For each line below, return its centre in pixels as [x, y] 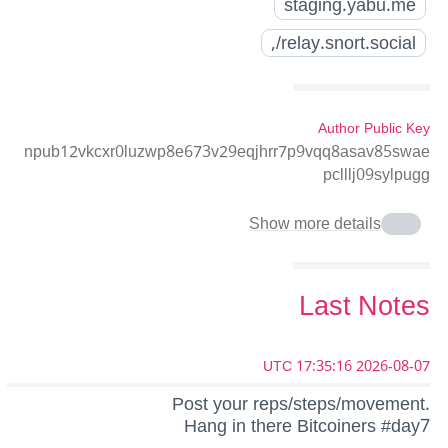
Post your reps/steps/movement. [301, 404]
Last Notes [364, 307]
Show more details [314, 224]
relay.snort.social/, [348, 42]
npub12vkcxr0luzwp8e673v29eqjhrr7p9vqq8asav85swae [227, 151]
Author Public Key [374, 128]
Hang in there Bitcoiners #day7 [307, 426]
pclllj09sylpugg [376, 174]
